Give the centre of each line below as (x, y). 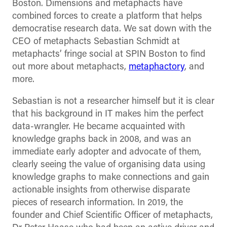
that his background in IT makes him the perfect (108, 114)
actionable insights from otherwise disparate (101, 190)
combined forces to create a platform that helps (107, 16)
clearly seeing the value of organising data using (109, 165)
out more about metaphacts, (70, 67)
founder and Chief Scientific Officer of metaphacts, (112, 215)
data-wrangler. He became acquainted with (99, 127)
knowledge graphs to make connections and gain (111, 177)
